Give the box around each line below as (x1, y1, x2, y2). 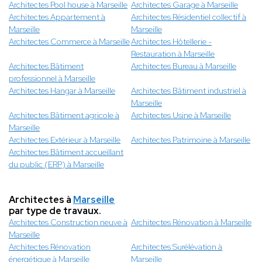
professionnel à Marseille (9, 73, 95, 84)
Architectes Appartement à (9, 12, 105, 23)
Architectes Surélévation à (131, 242, 222, 253)
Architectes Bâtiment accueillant (9, 147, 123, 158)
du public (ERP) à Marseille (9, 159, 104, 170)
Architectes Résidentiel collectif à (131, 12, 246, 23)
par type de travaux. (9, 205, 101, 218)
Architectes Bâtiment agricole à (9, 110, 119, 121)
